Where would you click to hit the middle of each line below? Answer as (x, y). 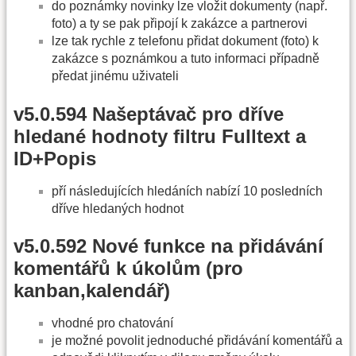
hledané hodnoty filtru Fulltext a (160, 136)
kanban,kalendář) (92, 291)
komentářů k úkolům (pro (128, 269)
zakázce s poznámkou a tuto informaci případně (186, 59)
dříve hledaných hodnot (118, 208)
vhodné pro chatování (112, 323)
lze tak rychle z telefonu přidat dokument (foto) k (185, 41)
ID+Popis (55, 158)
